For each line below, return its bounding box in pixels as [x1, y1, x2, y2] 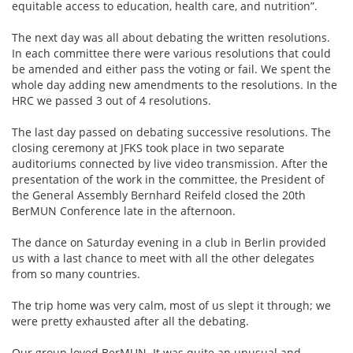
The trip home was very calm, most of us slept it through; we [12, 298, 331, 313]
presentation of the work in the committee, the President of [12, 172, 325, 187]
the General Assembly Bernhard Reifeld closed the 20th [12, 188, 306, 203]
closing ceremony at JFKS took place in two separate [12, 140, 284, 155]
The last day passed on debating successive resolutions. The [12, 124, 331, 139]
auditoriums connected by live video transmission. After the [12, 156, 328, 171]
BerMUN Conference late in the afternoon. [12, 203, 236, 218]
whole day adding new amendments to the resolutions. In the [12, 77, 337, 92]
